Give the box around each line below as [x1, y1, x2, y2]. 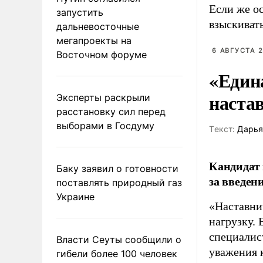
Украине [56, 190, 95, 203]
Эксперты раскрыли [56, 91, 150, 103]
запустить [56, 6, 103, 18]
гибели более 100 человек [56, 247, 177, 259]
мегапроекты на [56, 34, 131, 46]
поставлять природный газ [56, 176, 182, 188]
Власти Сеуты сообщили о [56, 233, 181, 245]
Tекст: [209, 124, 235, 134]
